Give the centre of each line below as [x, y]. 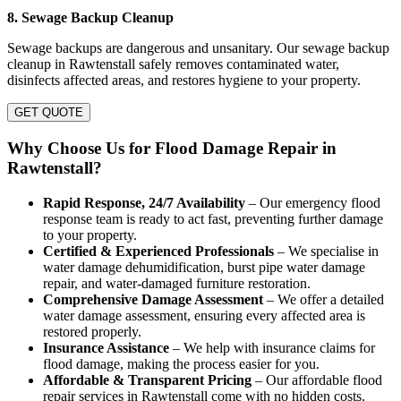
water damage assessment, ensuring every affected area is [204, 315]
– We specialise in [326, 251]
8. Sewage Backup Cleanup [90, 18]
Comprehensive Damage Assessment [153, 299]
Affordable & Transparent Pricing [147, 380]
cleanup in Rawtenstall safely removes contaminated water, [173, 64]
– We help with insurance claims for [272, 347]
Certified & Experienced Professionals [158, 251]
